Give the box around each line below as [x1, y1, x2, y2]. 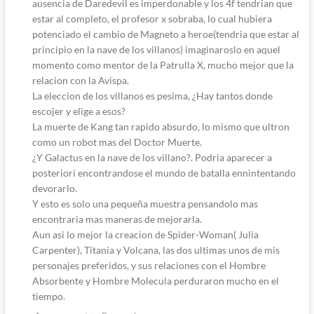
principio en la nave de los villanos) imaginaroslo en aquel [32, 43, 280, 56]
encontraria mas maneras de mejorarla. [32, 213, 202, 226]
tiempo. [32, 290, 65, 303]
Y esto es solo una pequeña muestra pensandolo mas [32, 198, 258, 210]
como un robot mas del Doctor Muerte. [32, 136, 202, 149]
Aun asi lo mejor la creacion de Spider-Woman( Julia [32, 228, 259, 241]
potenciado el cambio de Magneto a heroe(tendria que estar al [32, 28, 299, 41]
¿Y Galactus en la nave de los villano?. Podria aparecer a [32, 151, 272, 164]
